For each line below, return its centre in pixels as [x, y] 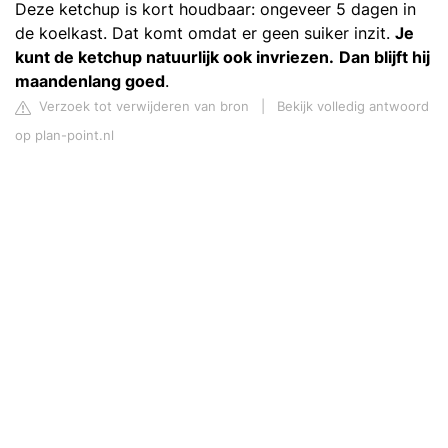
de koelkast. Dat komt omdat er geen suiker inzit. [205, 33]
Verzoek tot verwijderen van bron [142, 106]
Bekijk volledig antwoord [353, 106]
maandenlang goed [90, 81]
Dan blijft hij [384, 57]
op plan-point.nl [64, 135]
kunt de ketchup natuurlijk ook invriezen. [174, 57]
